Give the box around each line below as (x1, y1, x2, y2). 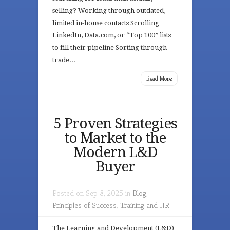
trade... (52, 56, 75, 64)
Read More (146, 74, 172, 82)
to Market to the (64, 129, 166, 146)
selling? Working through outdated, (52, 7, 165, 14)
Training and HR (120, 200, 169, 210)
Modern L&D (73, 144, 157, 161)
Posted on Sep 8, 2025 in (52, 188, 132, 198)
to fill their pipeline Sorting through (52, 44, 167, 51)
